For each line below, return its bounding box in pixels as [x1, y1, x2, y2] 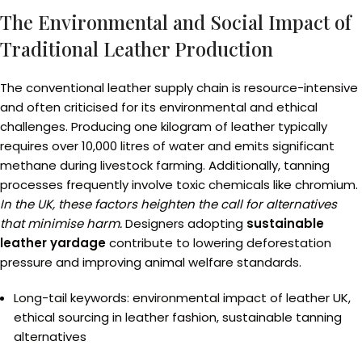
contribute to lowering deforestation [106, 234, 331, 251]
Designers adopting [122, 215, 246, 232]
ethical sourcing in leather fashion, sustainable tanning [14, 309, 342, 326]
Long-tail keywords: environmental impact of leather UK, [14, 289, 351, 306]
